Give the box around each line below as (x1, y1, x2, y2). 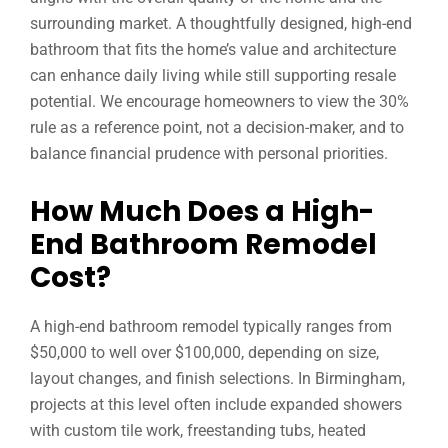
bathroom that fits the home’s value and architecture (30, 40, 396, 59)
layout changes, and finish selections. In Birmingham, (30, 369, 405, 388)
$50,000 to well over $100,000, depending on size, (30, 343, 379, 362)
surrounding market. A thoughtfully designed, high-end (30, 14, 412, 33)
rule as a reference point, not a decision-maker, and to (30, 118, 404, 137)
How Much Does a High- (30, 192, 374, 231)
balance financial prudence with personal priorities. (30, 144, 388, 163)
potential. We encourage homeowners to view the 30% (30, 92, 409, 111)
